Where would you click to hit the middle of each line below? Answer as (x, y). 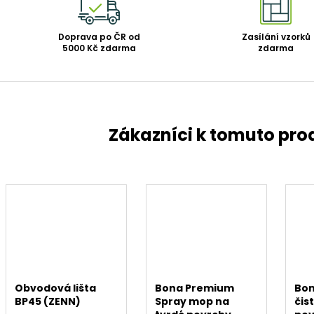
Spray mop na (192, 301)
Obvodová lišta (56, 288)
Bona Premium (194, 288)
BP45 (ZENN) (48, 301)
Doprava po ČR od (99, 37)
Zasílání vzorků (276, 37)
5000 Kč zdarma (99, 48)
